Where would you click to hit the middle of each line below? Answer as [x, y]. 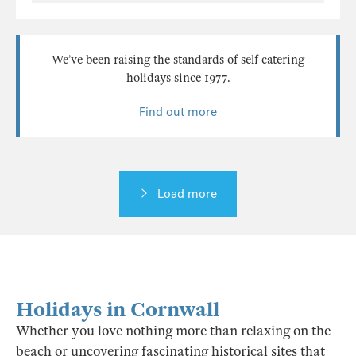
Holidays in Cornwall [118, 310]
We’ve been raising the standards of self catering [178, 60]
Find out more [178, 112]
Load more [187, 194]
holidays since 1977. [178, 78]
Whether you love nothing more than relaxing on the [173, 331]
